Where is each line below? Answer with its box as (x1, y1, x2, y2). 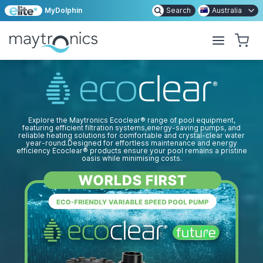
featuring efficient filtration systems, (22, 123, 147, 132)
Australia (212, 6, 242, 15)
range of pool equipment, (145, 116, 235, 124)
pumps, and (198, 123, 241, 132)
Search (166, 6, 191, 15)
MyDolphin (45, 6, 82, 15)
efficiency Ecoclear (16, 146, 83, 155)
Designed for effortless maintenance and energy (68, 139, 237, 147)
